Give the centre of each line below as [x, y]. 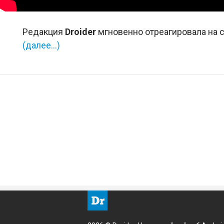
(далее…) [41, 45]
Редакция [44, 31]
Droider [80, 31]
